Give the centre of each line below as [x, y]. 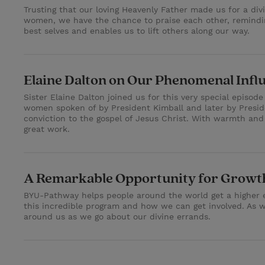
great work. [47, 129]
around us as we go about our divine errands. [117, 216]
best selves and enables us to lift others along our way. [137, 31]
